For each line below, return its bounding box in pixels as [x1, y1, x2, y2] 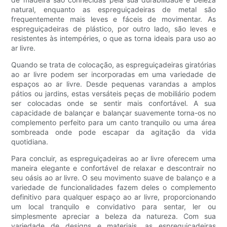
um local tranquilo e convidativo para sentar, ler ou [11, 202, 216, 211]
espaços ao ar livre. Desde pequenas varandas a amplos [11, 80, 216, 89]
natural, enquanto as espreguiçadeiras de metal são [11, 5, 216, 14]
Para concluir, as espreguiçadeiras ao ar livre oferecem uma [11, 154, 216, 163]
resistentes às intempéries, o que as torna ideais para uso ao [11, 34, 216, 43]
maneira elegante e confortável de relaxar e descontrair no [11, 164, 216, 173]
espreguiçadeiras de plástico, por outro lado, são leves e [11, 24, 216, 33]
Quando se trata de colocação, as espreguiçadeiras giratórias [11, 60, 216, 69]
